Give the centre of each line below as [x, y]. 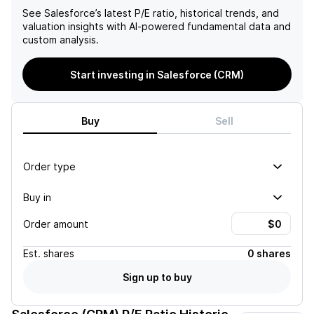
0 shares [269, 253]
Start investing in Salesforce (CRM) [157, 74]
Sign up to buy [157, 277]
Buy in [37, 197]
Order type [49, 166]
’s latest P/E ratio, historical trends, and [187, 13]
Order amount [56, 224]
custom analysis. [61, 40]
